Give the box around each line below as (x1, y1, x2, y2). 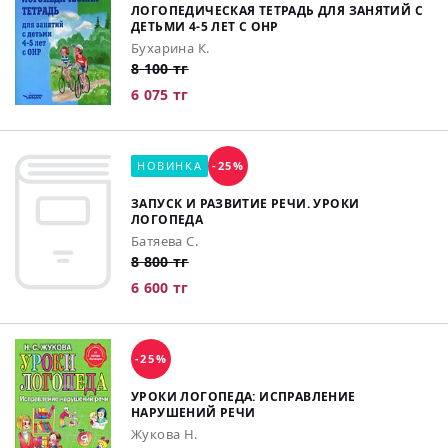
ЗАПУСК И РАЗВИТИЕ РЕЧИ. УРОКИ (131, 195, 360, 213)
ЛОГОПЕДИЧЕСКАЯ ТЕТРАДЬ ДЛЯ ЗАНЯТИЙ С (131, 2, 424, 20)
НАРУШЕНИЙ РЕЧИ (131, 404, 256, 422)
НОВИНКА (137, 158, 203, 174)
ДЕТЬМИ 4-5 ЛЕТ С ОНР (131, 18, 279, 36)
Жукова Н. (131, 425, 198, 444)
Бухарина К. (131, 39, 210, 58)
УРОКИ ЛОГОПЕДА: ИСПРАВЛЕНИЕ (131, 388, 356, 406)
